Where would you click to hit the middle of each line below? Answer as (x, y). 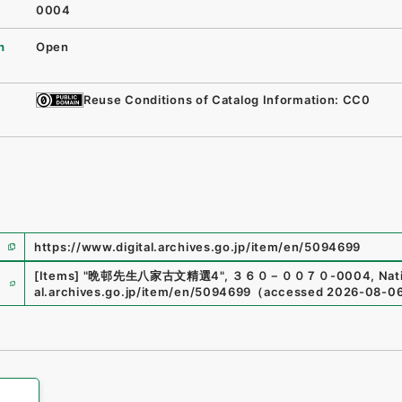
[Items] (57, 276)
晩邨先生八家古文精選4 (154, 276)
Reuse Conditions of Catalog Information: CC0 (227, 100)
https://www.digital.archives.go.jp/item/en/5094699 (198, 247)
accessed (293, 292)
